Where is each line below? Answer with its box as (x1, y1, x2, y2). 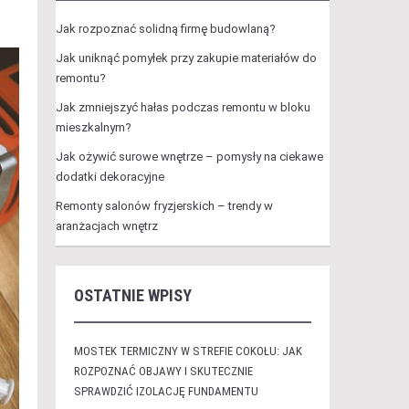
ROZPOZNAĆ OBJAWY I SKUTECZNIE (73, 364, 253, 378)
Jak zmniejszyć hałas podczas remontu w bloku (55, 100, 310, 114)
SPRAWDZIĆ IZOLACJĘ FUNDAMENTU (73, 384, 258, 398)
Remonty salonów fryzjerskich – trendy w (55, 199, 273, 213)
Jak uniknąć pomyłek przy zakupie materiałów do (55, 51, 317, 65)
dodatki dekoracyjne (55, 170, 164, 184)
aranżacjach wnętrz (55, 219, 158, 233)
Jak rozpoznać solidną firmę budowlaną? (55, 22, 276, 36)
